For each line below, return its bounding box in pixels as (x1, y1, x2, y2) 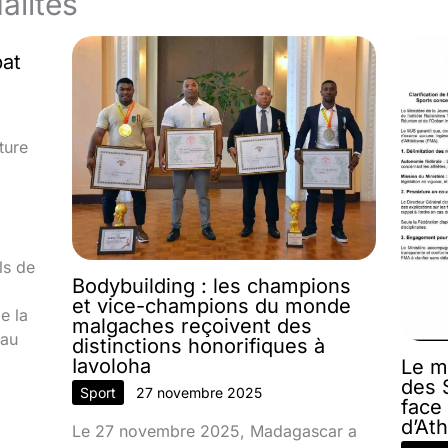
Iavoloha (72, 353, 152, 378)
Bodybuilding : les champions (72, 273, 352, 298)
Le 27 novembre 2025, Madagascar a (72, 420, 358, 441)
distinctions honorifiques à (72, 333, 326, 358)
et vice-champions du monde (72, 293, 352, 318)
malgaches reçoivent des (72, 313, 313, 338)
